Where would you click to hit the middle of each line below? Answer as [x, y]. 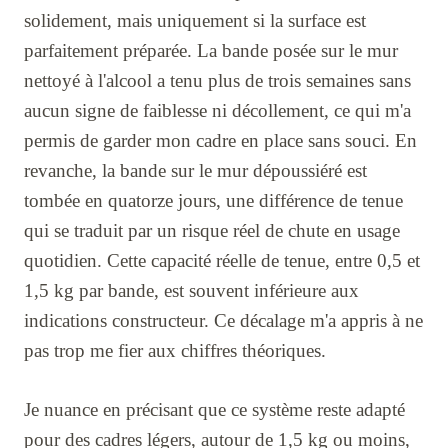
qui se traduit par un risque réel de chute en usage [212, 230]
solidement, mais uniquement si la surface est [195, 20]
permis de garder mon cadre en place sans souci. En [220, 140]
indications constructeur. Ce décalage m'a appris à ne [223, 320]
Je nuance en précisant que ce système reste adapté [214, 409]
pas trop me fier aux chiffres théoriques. [175, 350]
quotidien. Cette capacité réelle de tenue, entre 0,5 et [222, 260]
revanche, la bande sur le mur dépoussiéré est [195, 170]
